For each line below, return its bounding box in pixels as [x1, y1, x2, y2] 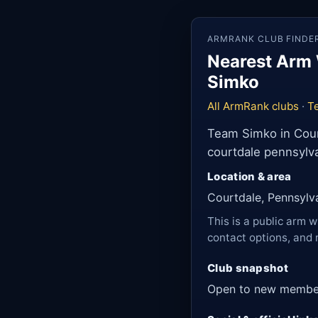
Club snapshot [207, 261, 288, 275]
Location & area [207, 170, 292, 183]
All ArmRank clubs [207, 99, 299, 113]
